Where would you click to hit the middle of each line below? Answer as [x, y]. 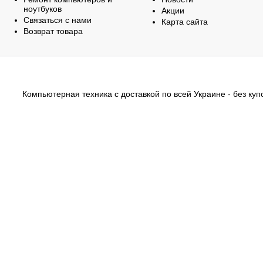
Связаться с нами [58, 20]
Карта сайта [185, 22]
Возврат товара [53, 31]
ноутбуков [43, 9]
